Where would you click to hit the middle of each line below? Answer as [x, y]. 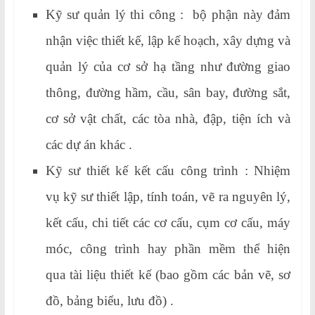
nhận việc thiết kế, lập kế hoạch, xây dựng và [168, 40]
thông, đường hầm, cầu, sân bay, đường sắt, [168, 92]
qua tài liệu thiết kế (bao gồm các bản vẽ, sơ [168, 274]
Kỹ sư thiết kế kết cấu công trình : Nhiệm [168, 170]
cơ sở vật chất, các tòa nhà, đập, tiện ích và [168, 118]
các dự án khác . [89, 144]
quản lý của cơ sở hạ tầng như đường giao [168, 66]
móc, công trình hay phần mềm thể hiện [168, 248]
